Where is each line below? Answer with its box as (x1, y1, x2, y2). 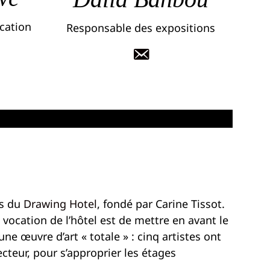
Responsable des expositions (66, 20, 215, 36)
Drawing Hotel (23, 196, 97, 212)
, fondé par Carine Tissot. (96, 196, 225, 212)
